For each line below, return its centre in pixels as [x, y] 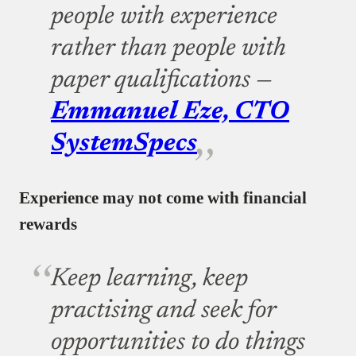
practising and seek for [163, 311]
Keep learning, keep [149, 279]
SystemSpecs [124, 144]
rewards [48, 224]
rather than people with [168, 49]
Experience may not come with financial [163, 198]
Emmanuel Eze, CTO [170, 112]
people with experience [164, 17]
